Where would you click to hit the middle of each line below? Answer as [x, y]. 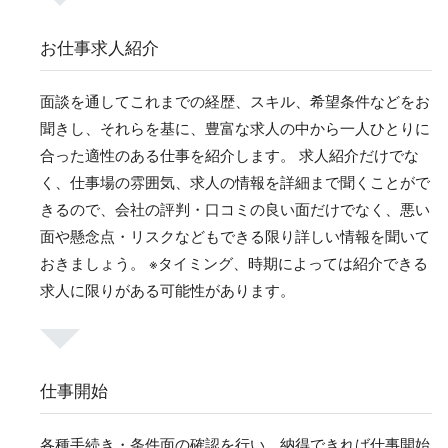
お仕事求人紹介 [99, 47]
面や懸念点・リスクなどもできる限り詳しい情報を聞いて [235, 236]
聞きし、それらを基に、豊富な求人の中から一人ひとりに [235, 128]
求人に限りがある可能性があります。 [167, 290]
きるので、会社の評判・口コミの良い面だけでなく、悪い [235, 209]
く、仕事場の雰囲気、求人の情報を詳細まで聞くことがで [235, 182]
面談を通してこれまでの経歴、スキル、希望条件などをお [235, 101]
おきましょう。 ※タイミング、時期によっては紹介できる [234, 263]
